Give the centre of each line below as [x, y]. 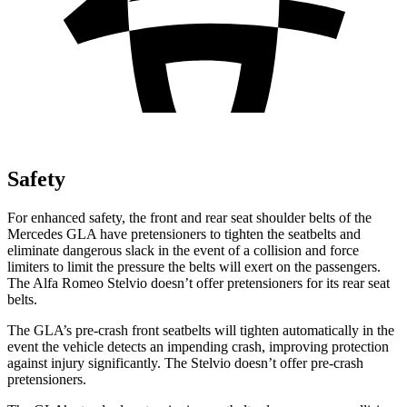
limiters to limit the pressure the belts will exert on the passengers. [194, 266]
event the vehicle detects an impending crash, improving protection [198, 346]
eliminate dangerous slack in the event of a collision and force [183, 250]
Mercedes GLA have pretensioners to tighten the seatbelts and [184, 233]
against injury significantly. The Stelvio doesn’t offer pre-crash [185, 362]
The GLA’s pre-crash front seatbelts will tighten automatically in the [201, 330]
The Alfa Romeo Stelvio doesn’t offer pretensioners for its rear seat [199, 283]
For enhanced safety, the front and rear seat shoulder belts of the [189, 217]
